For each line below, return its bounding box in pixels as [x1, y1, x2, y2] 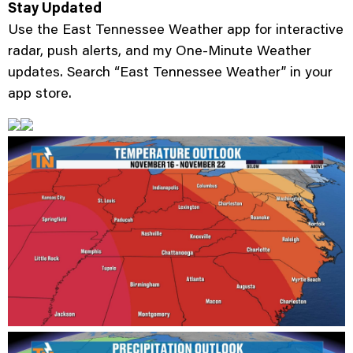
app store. [8, 83, 72, 102]
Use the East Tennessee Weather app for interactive [8, 19, 344, 39]
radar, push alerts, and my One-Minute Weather [8, 40, 311, 60]
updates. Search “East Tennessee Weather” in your [8, 61, 333, 81]
